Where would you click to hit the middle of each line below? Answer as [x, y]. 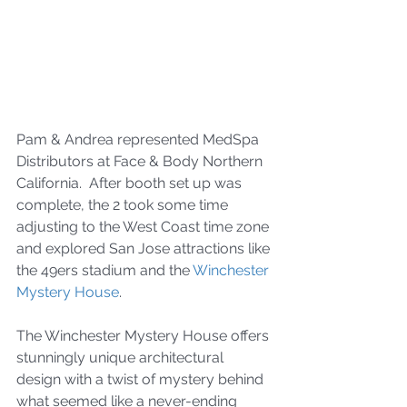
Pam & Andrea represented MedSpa [139, 139]
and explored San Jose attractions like [145, 248]
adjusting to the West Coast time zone [144, 226]
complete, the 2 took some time [124, 204]
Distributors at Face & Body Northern [141, 161]
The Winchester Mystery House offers [144, 335]
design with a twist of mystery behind [142, 379]
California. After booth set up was [131, 183]
